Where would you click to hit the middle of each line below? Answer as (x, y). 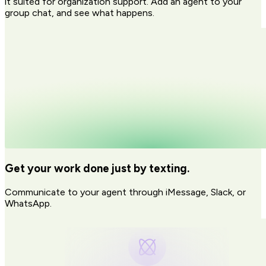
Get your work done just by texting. (97, 169)
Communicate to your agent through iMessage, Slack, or (125, 192)
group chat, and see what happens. (80, 12)
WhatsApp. (28, 204)
